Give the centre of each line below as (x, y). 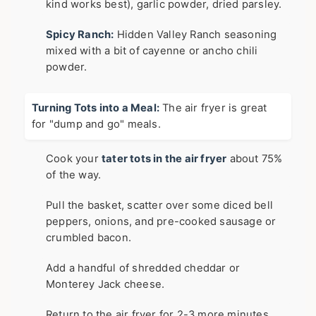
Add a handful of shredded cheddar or (143, 268)
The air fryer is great (213, 108)
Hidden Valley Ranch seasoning (195, 34)
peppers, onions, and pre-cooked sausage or (161, 221)
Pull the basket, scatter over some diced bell (160, 205)
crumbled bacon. (89, 237)
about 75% (255, 158)
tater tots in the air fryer (164, 158)
